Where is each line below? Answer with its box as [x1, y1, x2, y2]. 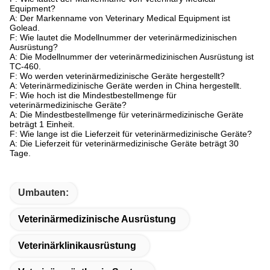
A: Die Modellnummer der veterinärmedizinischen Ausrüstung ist [10, 52, 254, 61]
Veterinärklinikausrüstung [18, 240, 136, 251]
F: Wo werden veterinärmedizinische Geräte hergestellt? [10, 71, 225, 81]
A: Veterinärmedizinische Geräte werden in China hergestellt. [10, 81, 242, 90]
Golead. [10, 23, 40, 33]
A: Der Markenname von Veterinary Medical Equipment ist [10, 13, 230, 23]
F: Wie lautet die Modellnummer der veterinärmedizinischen [10, 33, 237, 42]
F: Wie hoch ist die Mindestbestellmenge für [10, 90, 177, 100]
